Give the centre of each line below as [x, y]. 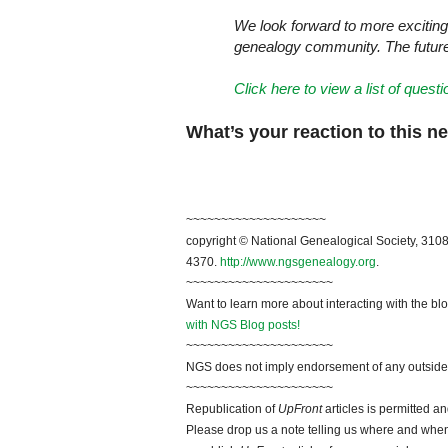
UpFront [300, 409]
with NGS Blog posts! [243, 325]
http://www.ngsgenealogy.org [298, 262]
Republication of [232, 409]
